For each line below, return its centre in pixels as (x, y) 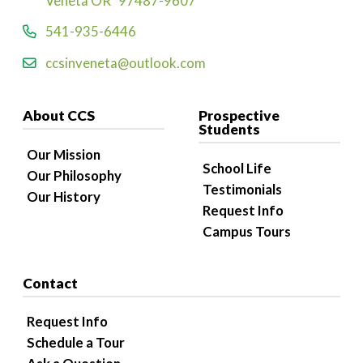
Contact (50, 283)
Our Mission (64, 154)
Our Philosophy (74, 175)
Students (229, 130)
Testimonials (242, 189)
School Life (237, 168)
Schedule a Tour (76, 343)
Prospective (239, 116)
